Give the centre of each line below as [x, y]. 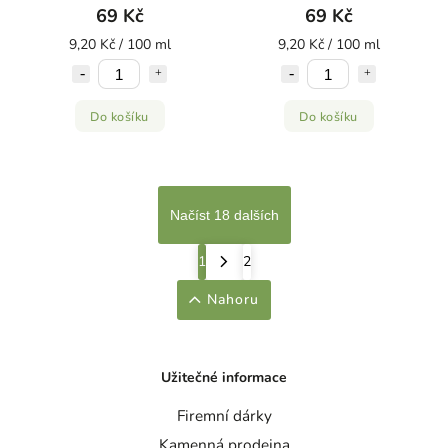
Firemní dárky [224, 416]
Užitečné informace [224, 377]
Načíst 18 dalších [224, 215]
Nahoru [233, 299]
